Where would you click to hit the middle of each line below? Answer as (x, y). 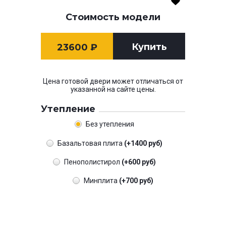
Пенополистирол (93, 162)
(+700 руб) (136, 181)
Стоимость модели (113, 17)
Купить (149, 47)
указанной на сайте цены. (113, 90)
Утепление (68, 109)
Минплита (101, 181)
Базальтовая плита (91, 143)
